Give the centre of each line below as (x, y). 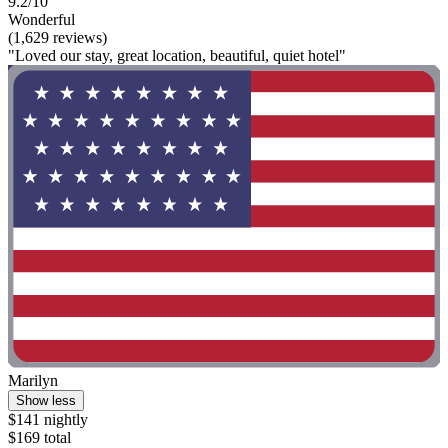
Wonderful (41, 20)
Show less (46, 400)
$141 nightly (48, 419)
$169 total (39, 437)
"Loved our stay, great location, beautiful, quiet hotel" (177, 56)
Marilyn (33, 380)
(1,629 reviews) (57, 38)
